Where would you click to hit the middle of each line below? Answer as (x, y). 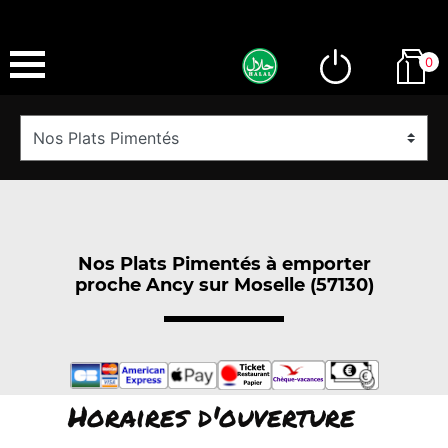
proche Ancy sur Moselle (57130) (224, 284)
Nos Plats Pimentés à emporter (224, 263)
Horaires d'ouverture (211, 416)
